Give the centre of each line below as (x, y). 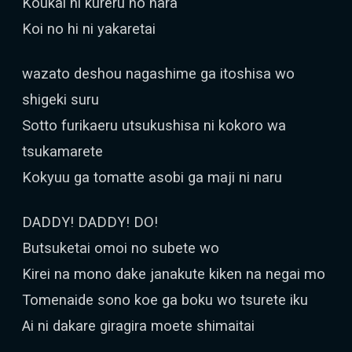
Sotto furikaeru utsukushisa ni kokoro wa (154, 125)
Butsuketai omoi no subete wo (121, 248)
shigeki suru (60, 99)
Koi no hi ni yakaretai (89, 29)
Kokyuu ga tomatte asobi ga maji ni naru (152, 177)
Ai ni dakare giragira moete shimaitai (138, 326)
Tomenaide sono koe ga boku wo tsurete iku (165, 300)
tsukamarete (62, 151)
